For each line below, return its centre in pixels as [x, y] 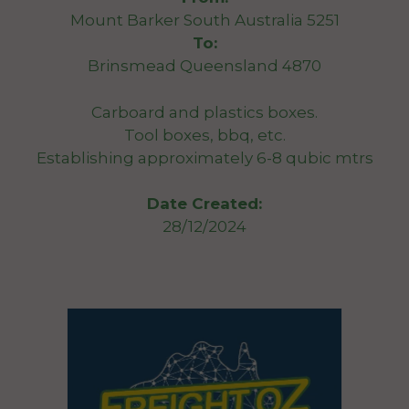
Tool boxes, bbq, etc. [204, 135]
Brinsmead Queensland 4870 [204, 66]
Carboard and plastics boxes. [204, 112]
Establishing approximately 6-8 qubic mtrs [204, 157]
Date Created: [204, 204]
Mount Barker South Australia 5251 [204, 20]
